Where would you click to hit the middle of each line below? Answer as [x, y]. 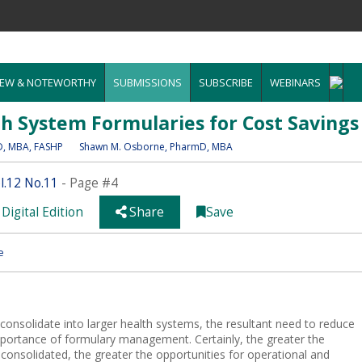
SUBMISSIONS [147, 82]
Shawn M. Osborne [122, 147]
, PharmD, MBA [199, 147]
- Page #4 [88, 183]
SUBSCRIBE [226, 82]
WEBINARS [295, 82]
